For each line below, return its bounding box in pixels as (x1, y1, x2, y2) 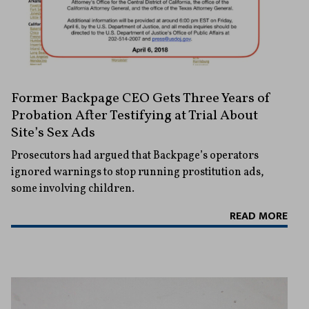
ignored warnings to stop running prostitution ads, (11, 165, 264, 181)
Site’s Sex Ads (11, 123, 95, 143)
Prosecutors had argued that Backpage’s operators (11, 148, 259, 164)
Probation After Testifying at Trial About (11, 106, 258, 126)
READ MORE (230, 207, 288, 226)
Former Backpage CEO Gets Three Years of (11, 89, 271, 109)
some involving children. (11, 181, 134, 197)
